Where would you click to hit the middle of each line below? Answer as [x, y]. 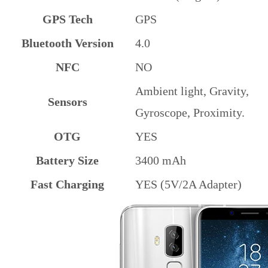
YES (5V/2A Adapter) [188, 185]
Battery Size [67, 161]
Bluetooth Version [67, 43]
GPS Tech [67, 19]
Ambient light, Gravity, [192, 91]
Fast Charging [67, 185]
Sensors [67, 102]
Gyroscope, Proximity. [190, 113]
